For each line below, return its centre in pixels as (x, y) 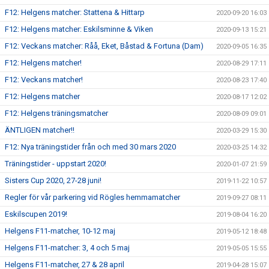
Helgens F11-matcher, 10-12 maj (60, 231)
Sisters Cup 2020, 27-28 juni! (53, 180)
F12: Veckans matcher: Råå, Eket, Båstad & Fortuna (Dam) (104, 46)
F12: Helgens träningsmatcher (56, 113)
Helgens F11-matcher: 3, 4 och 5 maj (67, 248)
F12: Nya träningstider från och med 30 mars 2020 (90, 147)
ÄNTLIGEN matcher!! (40, 130)
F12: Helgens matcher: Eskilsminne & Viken (79, 29)
